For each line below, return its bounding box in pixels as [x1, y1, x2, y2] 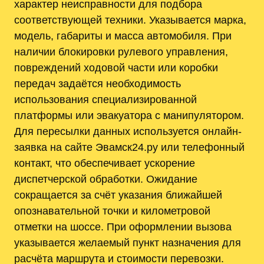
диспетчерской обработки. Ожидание [14, 173, 197, 186]
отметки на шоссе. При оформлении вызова [14, 220, 232, 233]
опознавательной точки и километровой [14, 204, 210, 217]
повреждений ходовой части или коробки [14, 61, 218, 74]
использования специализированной [14, 93, 197, 106]
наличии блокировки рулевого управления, [14, 45, 228, 58]
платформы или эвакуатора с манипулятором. [14, 109, 244, 122]
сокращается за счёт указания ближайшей [14, 189, 222, 202]
